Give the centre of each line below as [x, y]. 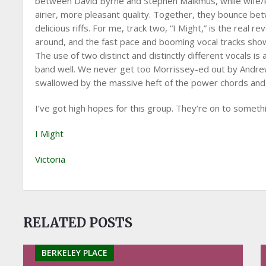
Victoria [50, 159]
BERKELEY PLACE [75, 253]
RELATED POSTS [78, 223]
